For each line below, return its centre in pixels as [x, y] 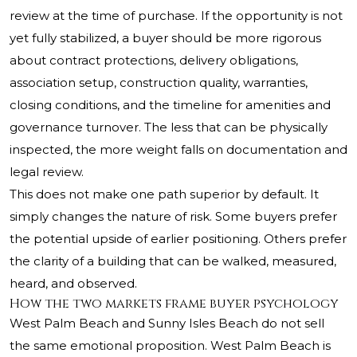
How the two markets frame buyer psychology [174, 304]
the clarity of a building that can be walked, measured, [173, 261]
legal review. [47, 172]
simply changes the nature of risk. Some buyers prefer [173, 217]
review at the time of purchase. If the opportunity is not [176, 16]
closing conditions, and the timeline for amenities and [170, 105]
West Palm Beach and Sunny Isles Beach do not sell [167, 324]
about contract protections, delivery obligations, [154, 61]
